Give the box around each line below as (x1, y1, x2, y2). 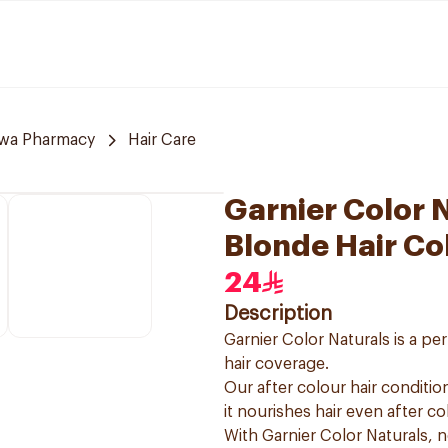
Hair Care (128, 132, 196, 148)
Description (224, 304, 332, 324)
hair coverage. (224, 356, 329, 372)
